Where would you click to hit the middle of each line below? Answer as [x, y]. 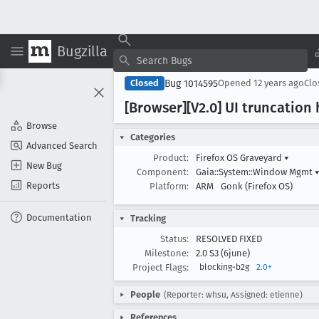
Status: [174, 239]
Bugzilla [82, 51]
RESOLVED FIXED [229, 239]
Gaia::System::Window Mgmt [255, 172]
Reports [43, 185]
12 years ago [279, 83]
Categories [153, 137]
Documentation [59, 217]
